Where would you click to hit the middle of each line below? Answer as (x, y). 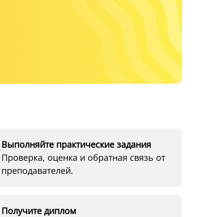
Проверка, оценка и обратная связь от (83, 157)
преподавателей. (37, 170)
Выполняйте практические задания (76, 144)
